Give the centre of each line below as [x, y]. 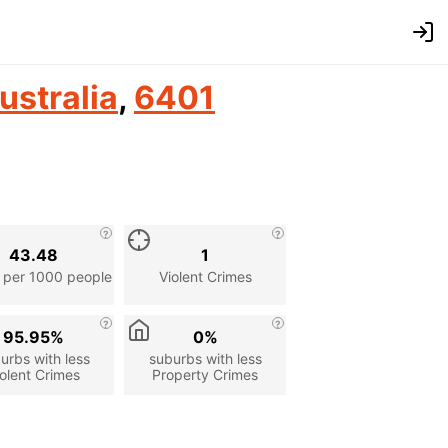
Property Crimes [205, 374]
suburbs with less [205, 358]
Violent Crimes [205, 276]
